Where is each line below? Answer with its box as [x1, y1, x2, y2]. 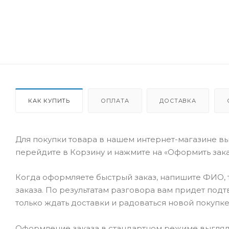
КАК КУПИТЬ [28, 97, 70, 104]
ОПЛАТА [100, 97, 129, 104]
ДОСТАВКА [159, 97, 196, 104]
